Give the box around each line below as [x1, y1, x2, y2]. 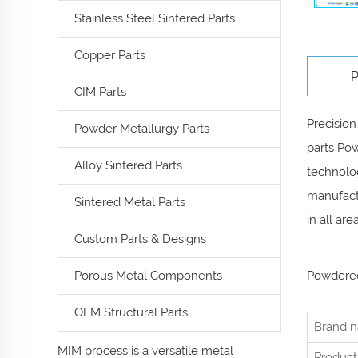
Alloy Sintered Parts [74, 158, 182, 173]
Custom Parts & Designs [74, 232, 206, 246]
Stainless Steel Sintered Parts [74, 11, 235, 26]
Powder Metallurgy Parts [74, 121, 209, 136]
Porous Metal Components [74, 268, 222, 283]
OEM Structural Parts [74, 305, 188, 320]
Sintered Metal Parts [74, 195, 185, 209]
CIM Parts [74, 85, 126, 99]
